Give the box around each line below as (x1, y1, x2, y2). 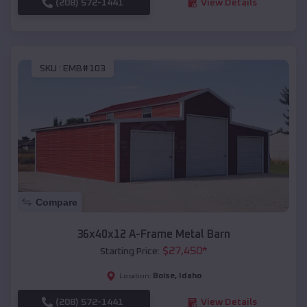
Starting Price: (99, 247, 160, 257)
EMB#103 (63, 64, 106, 74)
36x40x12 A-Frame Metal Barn (77, 229, 230, 241)
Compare (36, 197, 77, 208)
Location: (119, 273, 151, 280)
